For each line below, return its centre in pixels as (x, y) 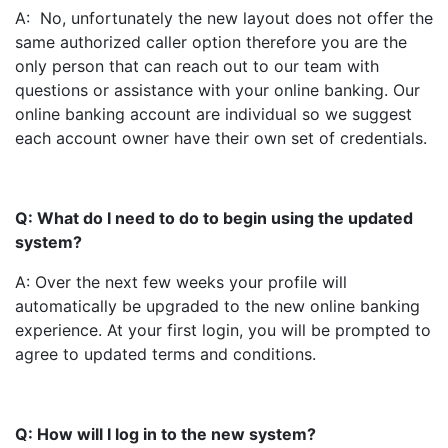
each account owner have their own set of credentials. (223, 138)
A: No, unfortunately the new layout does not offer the (224, 18)
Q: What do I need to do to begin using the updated (214, 218)
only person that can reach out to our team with (197, 66)
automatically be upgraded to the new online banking (217, 306)
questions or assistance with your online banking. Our (217, 90)
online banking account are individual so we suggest (213, 114)
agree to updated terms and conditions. (165, 354)
